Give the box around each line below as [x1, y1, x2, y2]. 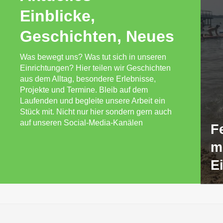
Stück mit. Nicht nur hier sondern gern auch [20, 108, 172, 116]
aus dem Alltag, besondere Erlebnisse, [20, 75, 156, 83]
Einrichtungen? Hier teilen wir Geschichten [20, 64, 171, 72]
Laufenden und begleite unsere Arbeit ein [20, 97, 165, 105]
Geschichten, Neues [20, 27, 174, 45]
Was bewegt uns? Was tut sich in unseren [20, 53, 166, 61]
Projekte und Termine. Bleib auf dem [20, 86, 148, 94]
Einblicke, [20, 7, 95, 25]
